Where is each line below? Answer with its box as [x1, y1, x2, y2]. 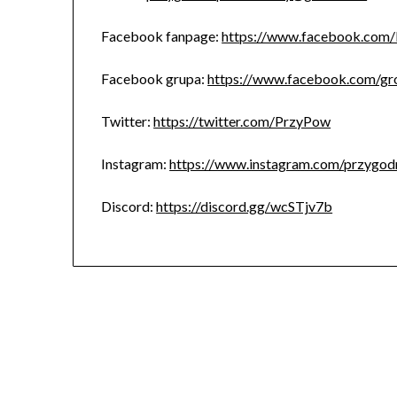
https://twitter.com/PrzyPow [153, 113, 331, 130]
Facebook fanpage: [101, 27, 222, 45]
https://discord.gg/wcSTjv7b [156, 198, 333, 215]
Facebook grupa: [101, 70, 208, 88]
